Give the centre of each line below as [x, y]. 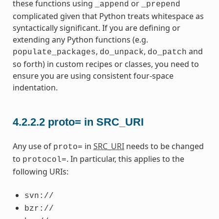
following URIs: [40, 172]
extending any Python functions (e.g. [80, 39]
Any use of [33, 146]
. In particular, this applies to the [125, 159]
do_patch [167, 52]
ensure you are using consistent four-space [93, 76]
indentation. [35, 87]
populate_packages [54, 52]
